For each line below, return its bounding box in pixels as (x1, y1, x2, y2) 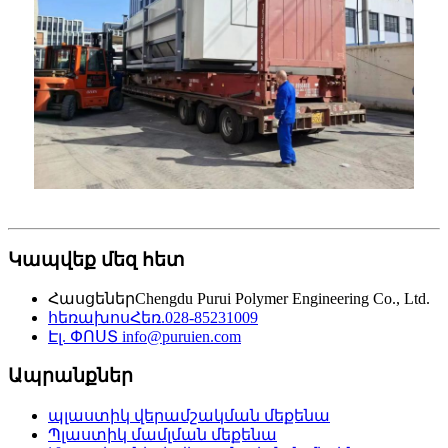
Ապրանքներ (8, 364, 133, 386)
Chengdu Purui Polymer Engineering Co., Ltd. (135, 290, 430, 308)
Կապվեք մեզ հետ (8, 248, 185, 270)
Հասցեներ (48, 290, 135, 308)
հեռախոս (48, 309, 130, 327)
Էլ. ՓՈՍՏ (48, 328, 118, 346)
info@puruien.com (118, 328, 241, 346)
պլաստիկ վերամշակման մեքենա (48, 406, 330, 424)
